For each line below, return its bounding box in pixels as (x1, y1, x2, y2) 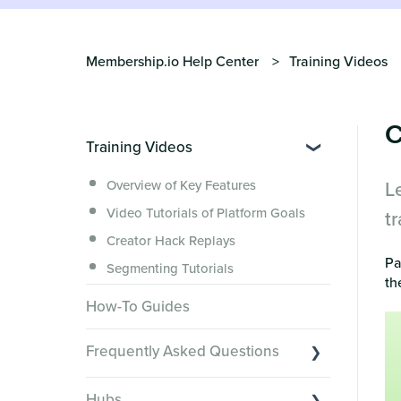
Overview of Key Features (106, 175, 256, 195)
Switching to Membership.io (106, 380, 273, 399)
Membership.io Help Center (85, 51, 259, 72)
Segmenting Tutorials (106, 259, 234, 278)
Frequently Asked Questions (85, 340, 279, 363)
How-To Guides (85, 295, 190, 318)
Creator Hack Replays (106, 231, 235, 251)
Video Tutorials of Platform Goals (106, 203, 305, 223)
